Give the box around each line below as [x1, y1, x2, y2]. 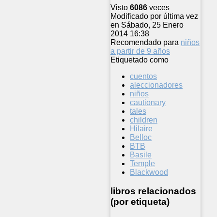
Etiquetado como [110, 56, 169, 64]
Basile [130, 151, 152, 159]
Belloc [130, 133, 152, 142]
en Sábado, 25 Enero [110, 21, 184, 30]
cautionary [130, 98, 166, 107]
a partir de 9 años [110, 47, 170, 56]
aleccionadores [130, 81, 183, 90]
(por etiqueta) [110, 196, 170, 207]
